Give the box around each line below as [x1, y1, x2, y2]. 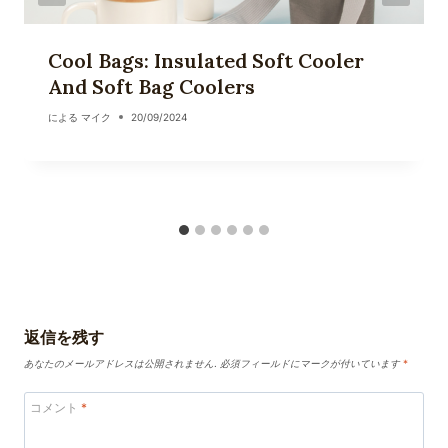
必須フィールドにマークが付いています [220, 357, 403, 369]
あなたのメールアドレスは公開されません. [24, 357, 217, 369]
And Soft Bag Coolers [48, 74, 255, 100]
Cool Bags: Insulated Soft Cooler [48, 48, 364, 74]
